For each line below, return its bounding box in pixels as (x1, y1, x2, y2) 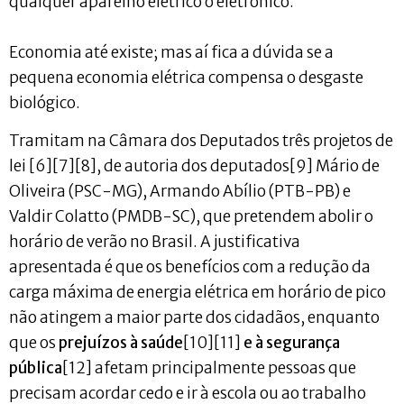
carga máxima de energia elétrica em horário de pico (9, 281, 386, 302)
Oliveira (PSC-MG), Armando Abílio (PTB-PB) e (9, 180, 351, 201)
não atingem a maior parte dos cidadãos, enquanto (9, 307, 380, 327)
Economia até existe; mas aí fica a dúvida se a (9, 41, 334, 62)
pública (9, 357, 62, 378)
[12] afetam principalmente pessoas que (62, 357, 356, 378)
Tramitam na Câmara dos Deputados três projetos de (9, 130, 393, 151)
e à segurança (243, 332, 340, 353)
